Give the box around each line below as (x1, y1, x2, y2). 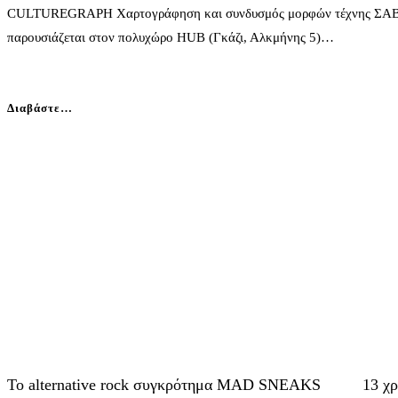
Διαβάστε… (7, 101, 73, 115)
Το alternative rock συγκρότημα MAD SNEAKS (7, 375, 321, 394)
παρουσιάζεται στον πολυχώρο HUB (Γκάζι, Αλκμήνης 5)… (7, 30, 334, 45)
